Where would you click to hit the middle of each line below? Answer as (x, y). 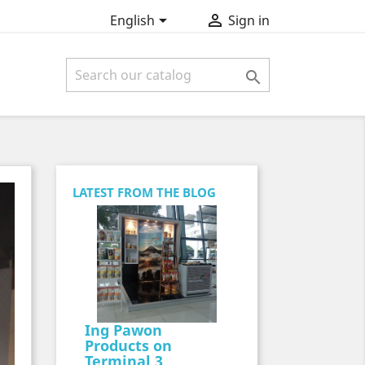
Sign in (248, 21)
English (132, 21)
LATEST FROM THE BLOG (144, 192)
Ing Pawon (123, 330)
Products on (128, 346)
